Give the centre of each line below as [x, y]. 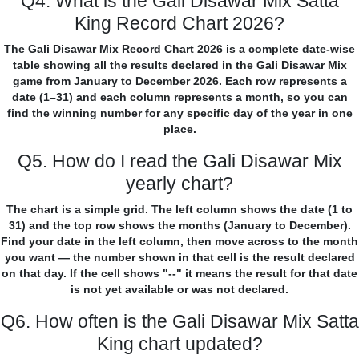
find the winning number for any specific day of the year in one [179, 113]
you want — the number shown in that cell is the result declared [179, 258]
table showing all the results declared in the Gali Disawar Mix [179, 65]
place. [179, 129]
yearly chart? [179, 184]
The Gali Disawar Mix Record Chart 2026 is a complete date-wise [179, 49]
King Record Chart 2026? [179, 24]
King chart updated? [179, 344]
